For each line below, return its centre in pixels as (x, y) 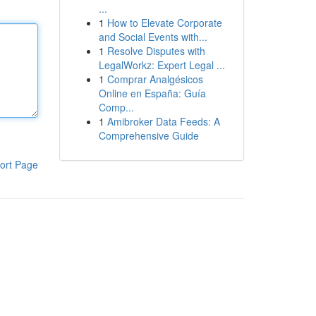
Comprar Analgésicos (155, 79)
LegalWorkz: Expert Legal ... (162, 65)
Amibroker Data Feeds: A (163, 121)
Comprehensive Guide (148, 135)
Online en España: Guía (152, 93)
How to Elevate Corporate (164, 23)
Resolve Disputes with (156, 51)
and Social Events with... (153, 37)
